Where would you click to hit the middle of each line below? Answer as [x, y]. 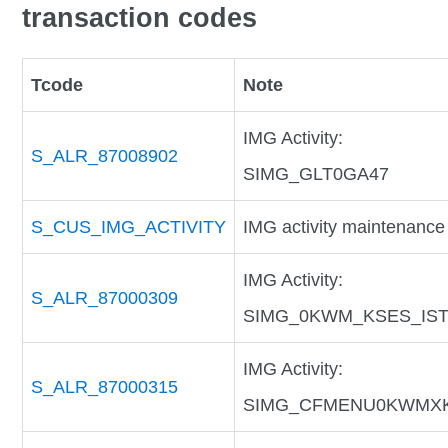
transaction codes [140, 17]
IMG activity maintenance [344, 227]
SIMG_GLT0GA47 [316, 174]
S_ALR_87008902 [105, 156]
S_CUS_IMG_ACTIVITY [129, 227]
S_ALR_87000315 [105, 387]
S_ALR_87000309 [105, 298]
